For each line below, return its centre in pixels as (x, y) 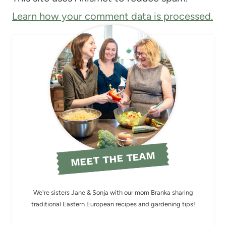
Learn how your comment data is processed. (112, 16)
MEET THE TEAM (113, 159)
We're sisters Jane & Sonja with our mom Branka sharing (113, 193)
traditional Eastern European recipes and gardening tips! (113, 204)
